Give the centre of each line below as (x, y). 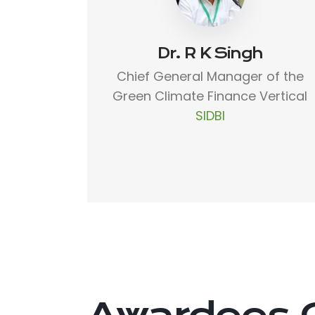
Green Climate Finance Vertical (210, 96)
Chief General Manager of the (210, 76)
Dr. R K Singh (210, 53)
